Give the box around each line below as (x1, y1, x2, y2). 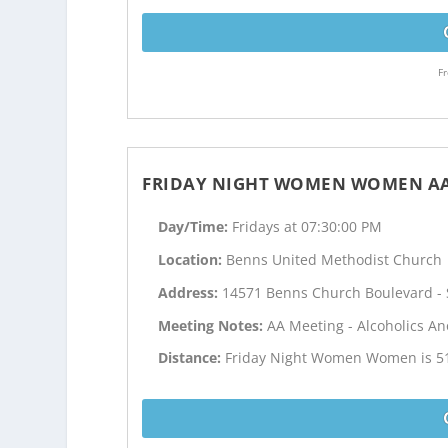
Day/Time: (158, 217, 233, 237)
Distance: (158, 348, 226, 368)
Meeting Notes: (158, 315, 268, 335)
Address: (158, 282, 223, 302)
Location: (158, 249, 227, 269)
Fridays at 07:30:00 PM (232, 217, 383, 237)
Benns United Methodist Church (226, 249, 443, 269)
